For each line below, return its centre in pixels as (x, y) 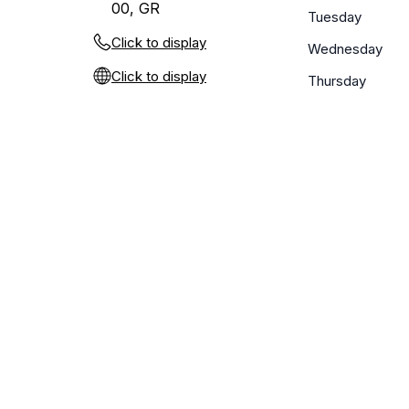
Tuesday (334, 17)
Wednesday (345, 49)
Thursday (336, 81)
